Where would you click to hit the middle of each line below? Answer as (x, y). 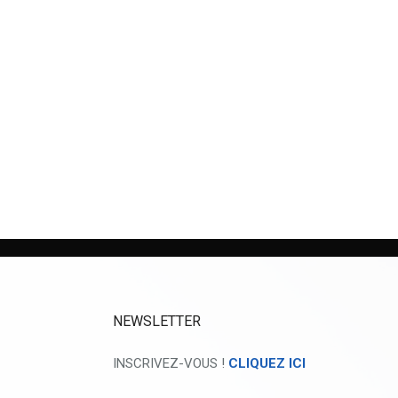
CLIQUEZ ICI (267, 363)
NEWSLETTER (157, 321)
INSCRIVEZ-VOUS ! (171, 363)
